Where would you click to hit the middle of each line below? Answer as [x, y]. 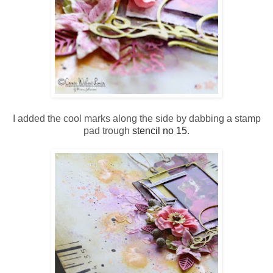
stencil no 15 [160, 131]
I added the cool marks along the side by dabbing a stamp [136, 119]
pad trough [108, 131]
